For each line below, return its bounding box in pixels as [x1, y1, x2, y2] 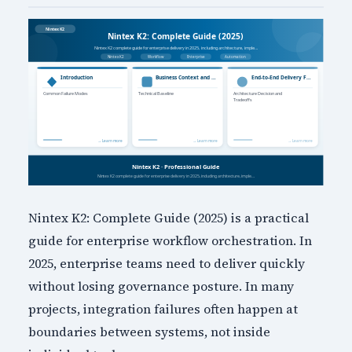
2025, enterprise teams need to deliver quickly [27, 254, 305, 272]
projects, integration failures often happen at [27, 299, 298, 317]
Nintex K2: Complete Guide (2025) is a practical [27, 208, 309, 226]
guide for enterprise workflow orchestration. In [27, 231, 312, 249]
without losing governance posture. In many [27, 277, 294, 295]
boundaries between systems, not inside [27, 322, 270, 340]
